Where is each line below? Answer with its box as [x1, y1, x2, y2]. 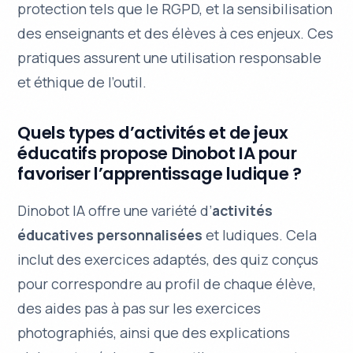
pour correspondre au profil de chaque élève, [17, 274, 317, 293]
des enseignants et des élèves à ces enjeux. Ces [17, 23, 334, 43]
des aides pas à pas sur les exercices [17, 299, 262, 318]
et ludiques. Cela [203, 225, 318, 244]
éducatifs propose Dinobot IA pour [17, 140, 297, 165]
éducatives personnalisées [17, 225, 203, 244]
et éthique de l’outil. [17, 72, 147, 91]
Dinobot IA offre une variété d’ [17, 201, 213, 220]
